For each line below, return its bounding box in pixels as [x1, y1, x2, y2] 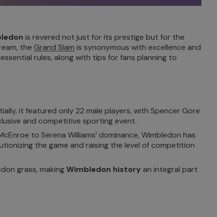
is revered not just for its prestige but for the [23, 32, 185, 43]
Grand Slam [34, 42, 75, 53]
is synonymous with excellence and [75, 42, 201, 53]
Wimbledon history [66, 164, 141, 175]
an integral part [141, 164, 198, 175]
